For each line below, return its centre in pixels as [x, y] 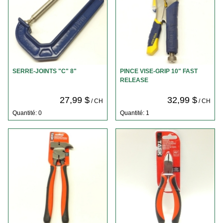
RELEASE [134, 80]
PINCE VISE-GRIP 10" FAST [159, 71]
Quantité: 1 [134, 113]
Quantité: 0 [27, 113]
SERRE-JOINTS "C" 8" [45, 71]
